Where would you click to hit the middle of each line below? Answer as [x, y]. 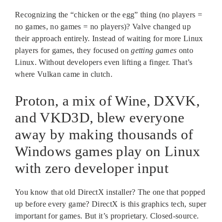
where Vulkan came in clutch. [64, 74]
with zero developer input [92, 168]
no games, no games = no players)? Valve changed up [103, 26]
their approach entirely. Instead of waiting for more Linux [109, 38]
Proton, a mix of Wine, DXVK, [107, 100]
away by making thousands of [104, 134]
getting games [154, 50]
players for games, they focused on [73, 50]
